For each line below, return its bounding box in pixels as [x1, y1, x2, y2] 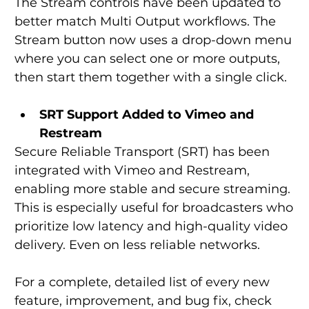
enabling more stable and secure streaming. [14, 181, 294, 197]
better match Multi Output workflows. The [14, 14, 279, 30]
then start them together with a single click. [14, 70, 287, 86]
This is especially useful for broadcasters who [14, 200, 297, 216]
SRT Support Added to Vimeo [39, 107, 226, 123]
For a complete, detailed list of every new [14, 275, 273, 290]
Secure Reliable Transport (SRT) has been [14, 144, 273, 160]
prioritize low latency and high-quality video [14, 219, 291, 235]
